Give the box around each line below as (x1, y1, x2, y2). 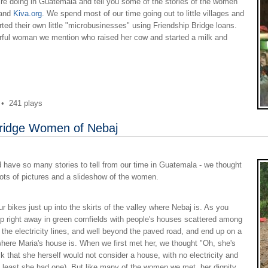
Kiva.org (13, 8, 42, 18)
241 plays (8, 98, 42, 108)
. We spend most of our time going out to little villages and (41, 8, 244, 18)
